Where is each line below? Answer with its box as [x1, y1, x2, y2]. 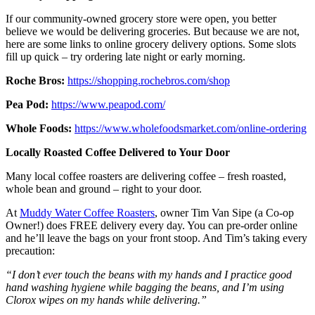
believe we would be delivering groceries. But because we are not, [6, 25, 300, 37]
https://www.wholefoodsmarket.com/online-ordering [75, 122, 307, 134]
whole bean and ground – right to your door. [6, 182, 202, 195]
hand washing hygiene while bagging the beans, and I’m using [6, 281, 284, 293]
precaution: [6, 244, 55, 257]
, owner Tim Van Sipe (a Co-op [155, 206, 294, 219]
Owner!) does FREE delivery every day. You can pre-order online [6, 219, 297, 231]
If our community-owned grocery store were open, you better [6, 12, 276, 25]
